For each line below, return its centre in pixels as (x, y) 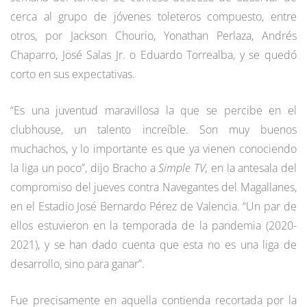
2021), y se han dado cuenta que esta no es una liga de (153, 244)
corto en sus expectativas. (73, 74)
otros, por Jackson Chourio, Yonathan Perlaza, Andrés (153, 35)
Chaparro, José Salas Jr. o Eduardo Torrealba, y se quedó (153, 54)
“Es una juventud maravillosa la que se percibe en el (153, 110)
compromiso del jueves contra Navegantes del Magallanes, (153, 187)
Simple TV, (185, 168)
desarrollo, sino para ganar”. (77, 263)
